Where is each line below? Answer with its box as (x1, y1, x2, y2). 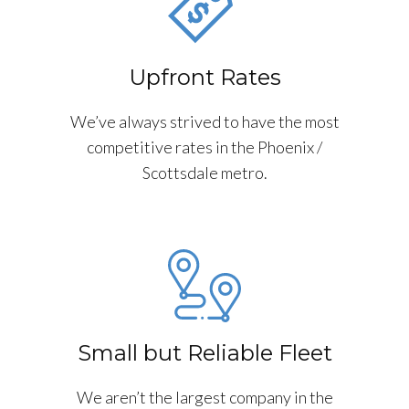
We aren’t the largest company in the (76, 386, 333, 407)
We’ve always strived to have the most (69, 110, 340, 131)
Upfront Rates (128, 63, 281, 90)
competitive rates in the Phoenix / (87, 136, 322, 157)
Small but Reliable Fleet (77, 339, 332, 366)
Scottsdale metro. (142, 162, 267, 183)
